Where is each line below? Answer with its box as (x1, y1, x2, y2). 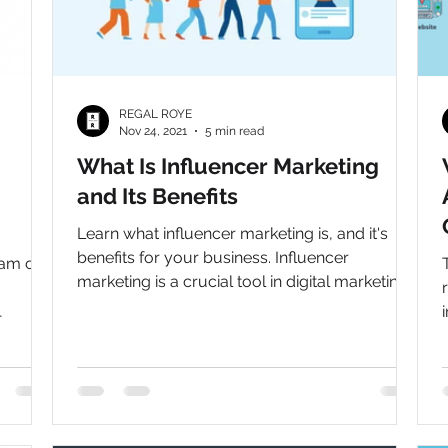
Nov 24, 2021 (119, 123, 187, 138)
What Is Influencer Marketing (77, 153, 379, 179)
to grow (77, 296, 135, 315)
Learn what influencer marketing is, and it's (77, 224, 388, 243)
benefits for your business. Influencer (77, 248, 349, 267)
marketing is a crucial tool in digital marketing (77, 272, 408, 291)
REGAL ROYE (119, 107, 192, 121)
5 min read (205, 123, 264, 138)
